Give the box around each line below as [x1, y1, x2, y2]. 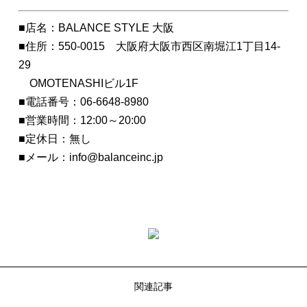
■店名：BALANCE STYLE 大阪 [18, 22, 174, 34]
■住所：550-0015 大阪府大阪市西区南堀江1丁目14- [18, 40, 280, 52]
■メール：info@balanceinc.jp [18, 151, 163, 163]
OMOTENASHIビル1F [18, 77, 138, 89]
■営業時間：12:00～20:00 [18, 114, 146, 126]
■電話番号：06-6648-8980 [18, 96, 149, 108]
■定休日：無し [18, 133, 91, 145]
